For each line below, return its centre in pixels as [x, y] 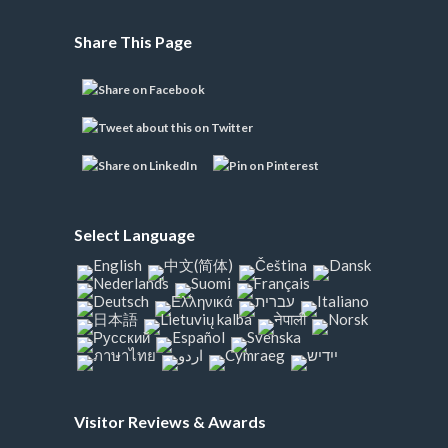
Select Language [134, 234]
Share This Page [133, 41]
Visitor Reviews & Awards [170, 421]
